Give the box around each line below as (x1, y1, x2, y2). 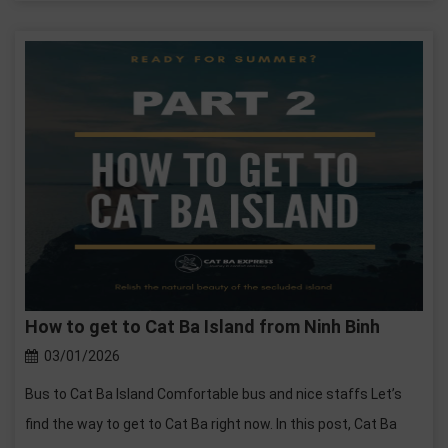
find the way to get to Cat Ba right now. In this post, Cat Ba (25, 416, 397, 433)
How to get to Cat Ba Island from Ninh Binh (25, 316, 380, 338)
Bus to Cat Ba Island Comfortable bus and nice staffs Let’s (25, 386, 402, 403)
